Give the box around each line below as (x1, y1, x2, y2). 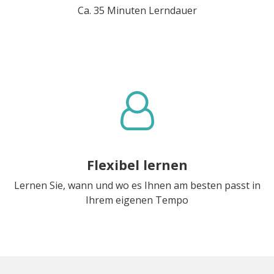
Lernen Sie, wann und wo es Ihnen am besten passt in (13, 178, 261, 192)
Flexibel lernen (86, 155, 188, 174)
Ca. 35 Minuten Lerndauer (77, 3, 197, 17)
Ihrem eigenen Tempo (86, 193, 188, 207)
